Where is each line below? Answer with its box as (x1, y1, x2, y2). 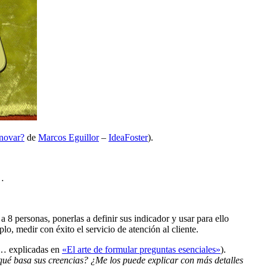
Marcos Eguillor (38, 132, 99, 143)
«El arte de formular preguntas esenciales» (62, 244, 221, 255)
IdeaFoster (108, 132, 148, 143)
